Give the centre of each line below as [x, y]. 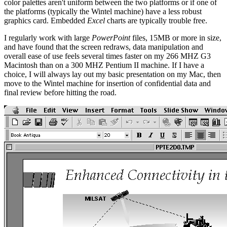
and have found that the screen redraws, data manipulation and [104, 47]
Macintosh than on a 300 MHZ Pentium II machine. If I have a [104, 65]
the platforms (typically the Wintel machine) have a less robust [103, 11]
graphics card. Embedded [46, 20]
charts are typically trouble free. [156, 20]
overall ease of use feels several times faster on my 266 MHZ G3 [107, 56]
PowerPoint [111, 37]
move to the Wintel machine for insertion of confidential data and [107, 83]
